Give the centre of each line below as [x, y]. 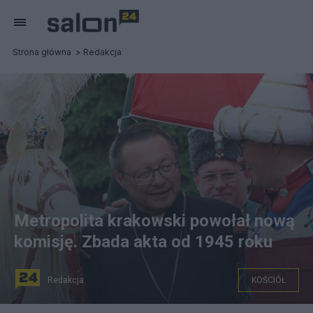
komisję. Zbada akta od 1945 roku [143, 242]
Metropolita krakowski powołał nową [154, 221]
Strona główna [42, 52]
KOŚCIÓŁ [269, 280]
